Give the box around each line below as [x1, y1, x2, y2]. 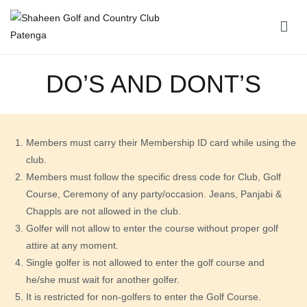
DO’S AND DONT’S [46, 69, 261, 98]
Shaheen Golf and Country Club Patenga [10, 49, 143, 60]
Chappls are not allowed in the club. [26, 205, 182, 217]
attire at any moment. [26, 239, 119, 251]
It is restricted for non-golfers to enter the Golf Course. [26, 291, 262, 302]
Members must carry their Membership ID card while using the [26, 136, 297, 148]
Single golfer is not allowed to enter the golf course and [26, 256, 265, 268]
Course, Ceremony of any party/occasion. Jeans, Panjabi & [26, 188, 282, 199]
